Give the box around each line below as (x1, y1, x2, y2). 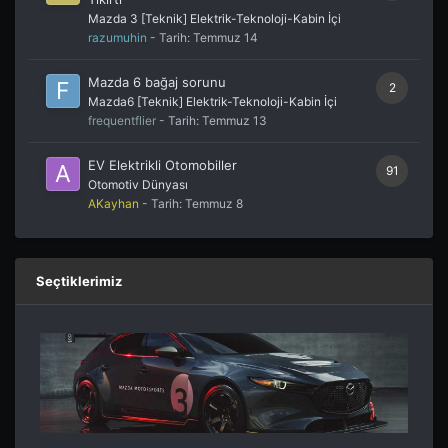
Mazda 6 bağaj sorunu (88, 73, 226, 90)
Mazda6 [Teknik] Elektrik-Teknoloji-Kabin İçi (88, 93, 337, 109)
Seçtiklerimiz (36, 272, 122, 289)
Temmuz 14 (193, 29, 258, 45)
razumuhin (88, 29, 147, 45)
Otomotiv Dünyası (88, 176, 188, 192)
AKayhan (88, 195, 139, 211)
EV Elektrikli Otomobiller (88, 156, 237, 173)
